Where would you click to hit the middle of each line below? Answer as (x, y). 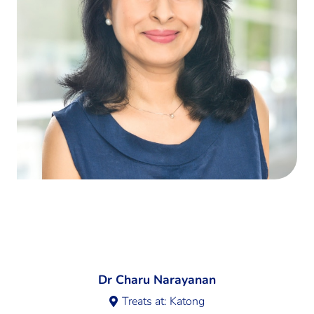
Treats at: (146, 302)
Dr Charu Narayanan (157, 279)
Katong (187, 302)
